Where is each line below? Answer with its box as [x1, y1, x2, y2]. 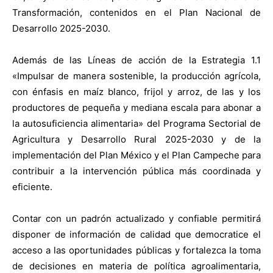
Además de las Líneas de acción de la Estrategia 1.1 [12, 54, 261, 66]
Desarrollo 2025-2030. [12, 23, 110, 35]
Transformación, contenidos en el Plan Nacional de [12, 7, 261, 19]
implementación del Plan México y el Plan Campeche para [12, 149, 261, 161]
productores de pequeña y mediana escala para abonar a [12, 102, 261, 114]
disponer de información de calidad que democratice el [12, 229, 261, 241]
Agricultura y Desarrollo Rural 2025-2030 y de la [12, 133, 261, 146]
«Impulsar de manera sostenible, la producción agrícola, [12, 70, 261, 82]
